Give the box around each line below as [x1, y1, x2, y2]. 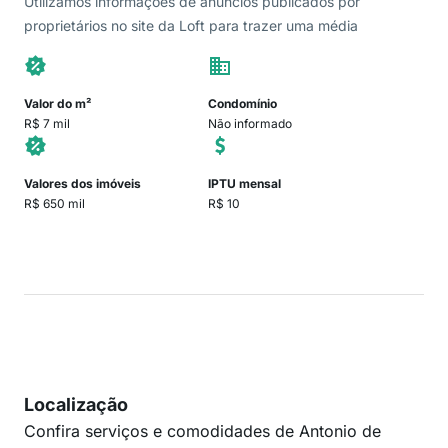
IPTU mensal [208, 176, 281, 191]
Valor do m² [24, 96, 92, 111]
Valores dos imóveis [24, 176, 141, 191]
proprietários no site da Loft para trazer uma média [24, 17, 358, 34]
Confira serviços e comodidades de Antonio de [24, 421, 381, 441]
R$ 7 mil [24, 116, 70, 131]
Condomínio [208, 96, 277, 111]
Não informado [208, 116, 292, 131]
